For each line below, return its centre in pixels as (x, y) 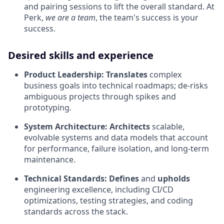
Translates (127, 74)
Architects (130, 126)
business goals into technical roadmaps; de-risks (116, 85)
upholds (174, 178)
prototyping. (48, 107)
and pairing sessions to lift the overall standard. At (119, 6)
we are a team (70, 17)
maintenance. (50, 159)
